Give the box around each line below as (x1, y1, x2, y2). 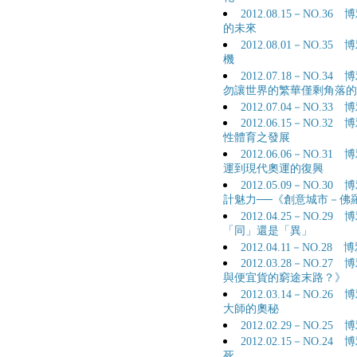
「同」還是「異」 (223, 225, 312, 238)
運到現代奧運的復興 (223, 163, 324, 176)
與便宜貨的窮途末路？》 (223, 272, 346, 285)
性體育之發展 (223, 131, 290, 145)
